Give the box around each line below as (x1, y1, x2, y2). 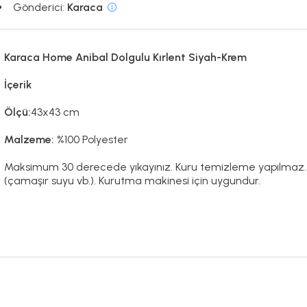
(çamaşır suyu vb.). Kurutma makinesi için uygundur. (4, 174, 261, 188)
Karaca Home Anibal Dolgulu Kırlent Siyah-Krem (4, 51, 247, 64)
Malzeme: (4, 133, 58, 147)
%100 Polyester (57, 133, 134, 147)
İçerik (4, 78, 32, 92)
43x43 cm (31, 106, 80, 119)
